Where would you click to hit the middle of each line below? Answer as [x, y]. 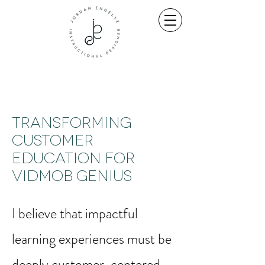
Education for [73, 157]
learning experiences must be [92, 239]
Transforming [72, 121]
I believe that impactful [75, 214]
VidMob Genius [72, 174]
